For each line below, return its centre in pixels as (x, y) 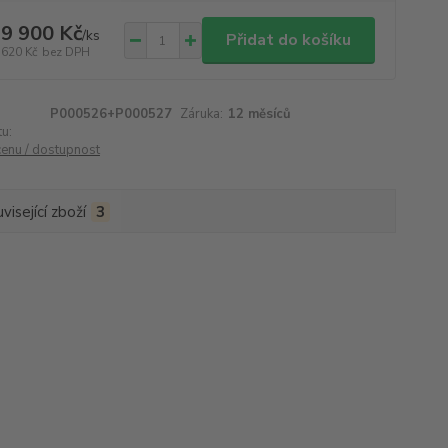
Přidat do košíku (288, 40)
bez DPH (65, 51)
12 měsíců (260, 114)
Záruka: (202, 114)
